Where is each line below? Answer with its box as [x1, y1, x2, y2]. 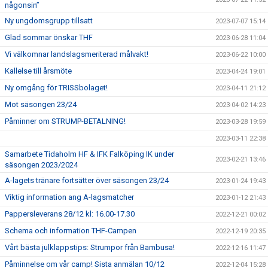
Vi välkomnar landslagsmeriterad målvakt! [5, 50, 148, 59]
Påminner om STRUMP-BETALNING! [5, 117, 126, 126]
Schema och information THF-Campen [5, 226, 136, 235]
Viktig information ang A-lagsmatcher [5, 193, 134, 202]
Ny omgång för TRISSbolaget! [5, 83, 108, 92]
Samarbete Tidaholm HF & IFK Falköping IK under [5, 150, 174, 159]
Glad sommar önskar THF [5, 33, 93, 42]
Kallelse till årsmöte [5, 66, 72, 75]
